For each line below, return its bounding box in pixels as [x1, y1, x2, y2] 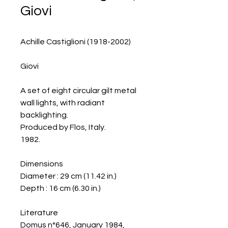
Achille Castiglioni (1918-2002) [20, 38, 131, 46]
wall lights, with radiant [20, 99, 105, 107]
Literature [20, 209, 58, 217]
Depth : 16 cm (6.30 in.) [20, 184, 101, 192]
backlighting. [20, 111, 68, 119]
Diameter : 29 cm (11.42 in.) [20, 172, 123, 180]
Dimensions [20, 160, 63, 168]
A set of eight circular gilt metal [20, 87, 136, 95]
